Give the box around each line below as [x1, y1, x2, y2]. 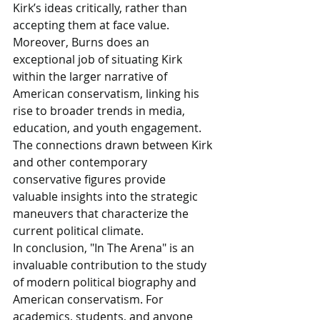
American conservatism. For [13, 291, 166, 307]
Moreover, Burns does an [13, 34, 152, 50]
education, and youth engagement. [13, 120, 204, 136]
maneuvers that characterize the [13, 206, 191, 221]
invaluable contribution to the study [13, 257, 209, 273]
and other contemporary [13, 154, 150, 170]
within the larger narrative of [13, 69, 170, 84]
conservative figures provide [13, 171, 169, 187]
